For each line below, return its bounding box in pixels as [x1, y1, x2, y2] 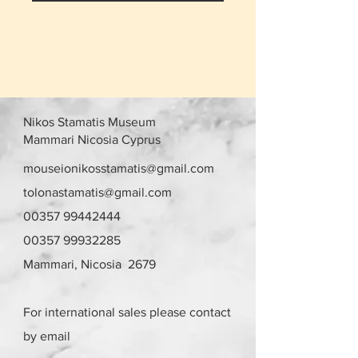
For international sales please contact [23, 304, 231, 319]
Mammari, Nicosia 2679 [23, 257, 156, 271]
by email [23, 328, 70, 343]
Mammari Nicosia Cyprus [23, 132, 161, 146]
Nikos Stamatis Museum [23, 114, 156, 129]
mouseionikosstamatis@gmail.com [23, 161, 214, 175]
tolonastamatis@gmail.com [23, 185, 172, 199]
